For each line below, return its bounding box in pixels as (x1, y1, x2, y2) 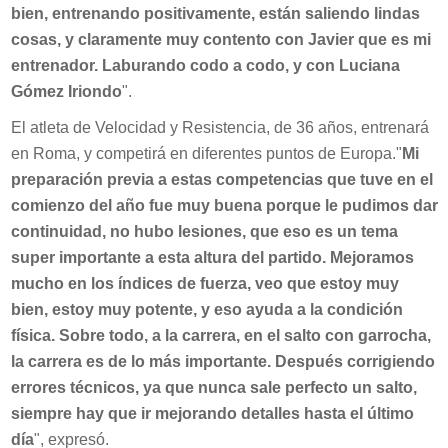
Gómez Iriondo (10, 82, 122, 100)
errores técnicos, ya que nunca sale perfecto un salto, (10, 379, 417, 397)
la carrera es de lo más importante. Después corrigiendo (10, 353, 435, 371)
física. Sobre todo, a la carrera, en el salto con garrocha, (10, 327, 431, 345)
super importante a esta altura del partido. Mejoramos (10, 249, 414, 267)
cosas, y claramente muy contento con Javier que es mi (10, 30, 431, 48)
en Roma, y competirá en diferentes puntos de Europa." (10, 145, 402, 163)
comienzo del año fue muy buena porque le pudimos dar (10, 197, 438, 215)
